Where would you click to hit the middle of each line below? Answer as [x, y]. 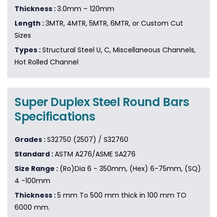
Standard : [35, 154]
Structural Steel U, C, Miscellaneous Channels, [119, 50]
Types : [28, 50]
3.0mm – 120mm [86, 9]
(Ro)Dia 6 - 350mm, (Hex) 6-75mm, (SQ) [130, 169]
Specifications [55, 117]
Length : [30, 23]
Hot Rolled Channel [46, 62]
